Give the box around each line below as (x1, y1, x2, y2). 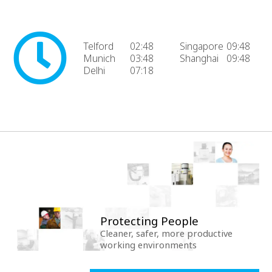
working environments (100, 239, 197, 251)
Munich (83, 52, 115, 66)
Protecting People (100, 213, 199, 229)
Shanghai (179, 52, 219, 66)
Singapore (179, 39, 223, 53)
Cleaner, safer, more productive (100, 227, 233, 240)
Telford (83, 39, 114, 53)
